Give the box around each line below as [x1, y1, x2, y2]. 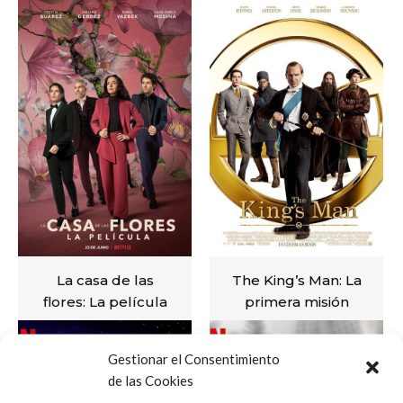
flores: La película [42, 293, 167, 311]
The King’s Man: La [231, 272, 362, 290]
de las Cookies [108, 372, 193, 389]
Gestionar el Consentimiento [108, 350, 280, 367]
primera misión [244, 293, 349, 311]
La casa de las [56, 272, 154, 290]
